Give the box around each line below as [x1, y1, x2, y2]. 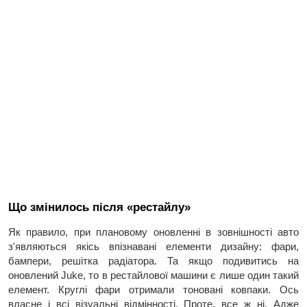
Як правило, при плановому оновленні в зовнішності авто [8, 225, 299, 238]
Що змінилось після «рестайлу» [8, 200, 191, 214]
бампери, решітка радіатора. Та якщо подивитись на [8, 254, 299, 267]
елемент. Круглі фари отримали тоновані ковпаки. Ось [8, 283, 299, 295]
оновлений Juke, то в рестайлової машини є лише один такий [8, 269, 299, 281]
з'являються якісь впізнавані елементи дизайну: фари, [8, 240, 299, 252]
